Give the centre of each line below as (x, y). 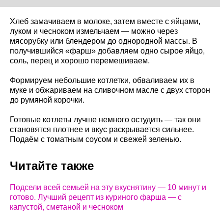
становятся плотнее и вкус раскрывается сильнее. (102, 129)
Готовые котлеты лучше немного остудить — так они (105, 119)
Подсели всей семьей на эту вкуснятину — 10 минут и (108, 187)
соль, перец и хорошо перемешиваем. (80, 60)
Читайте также (52, 165)
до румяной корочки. (47, 100)
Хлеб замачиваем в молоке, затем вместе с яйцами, (105, 21)
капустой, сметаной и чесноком (67, 207)
